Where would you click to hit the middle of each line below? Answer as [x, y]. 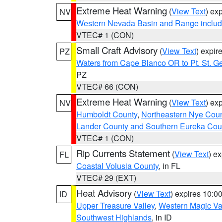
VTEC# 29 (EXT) [106, 178]
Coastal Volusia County [117, 166]
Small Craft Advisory [117, 50]
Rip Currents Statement [123, 153]
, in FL [169, 166]
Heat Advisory [104, 193]
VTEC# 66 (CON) [107, 86]
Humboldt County [107, 114]
